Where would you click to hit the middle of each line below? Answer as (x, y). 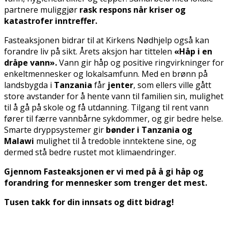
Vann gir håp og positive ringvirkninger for (140, 62)
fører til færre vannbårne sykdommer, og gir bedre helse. (113, 118)
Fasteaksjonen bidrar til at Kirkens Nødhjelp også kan (107, 40)
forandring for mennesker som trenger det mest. (106, 182)
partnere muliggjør (42, 9)
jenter (120, 85)
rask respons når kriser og (133, 9)
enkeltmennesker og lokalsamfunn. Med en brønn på (106, 74)
